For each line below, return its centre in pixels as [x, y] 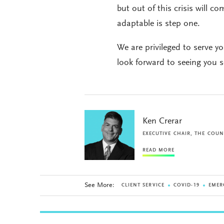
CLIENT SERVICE [143, 186]
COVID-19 [186, 186]
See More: [99, 186]
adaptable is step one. [158, 24]
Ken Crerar [162, 122]
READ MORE [158, 151]
